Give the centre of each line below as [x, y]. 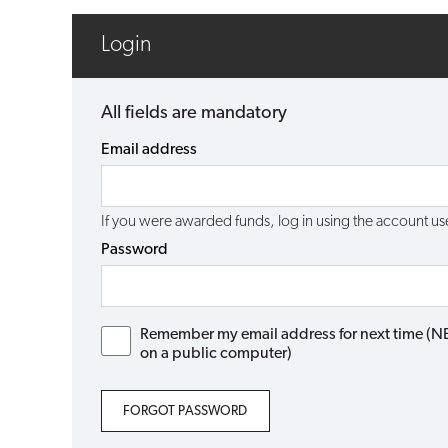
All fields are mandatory [193, 113]
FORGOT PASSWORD [185, 412]
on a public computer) [216, 354]
